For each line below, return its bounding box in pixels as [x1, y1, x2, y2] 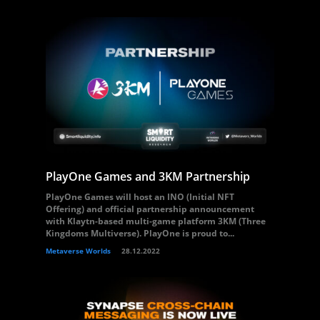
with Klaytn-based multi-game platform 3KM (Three [46, 215, 266, 227]
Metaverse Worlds [46, 246, 111, 256]
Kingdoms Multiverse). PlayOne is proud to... [46, 227, 234, 239]
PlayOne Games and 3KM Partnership [46, 169, 250, 184]
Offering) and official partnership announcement [46, 203, 254, 215]
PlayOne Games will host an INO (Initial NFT [46, 191, 234, 203]
